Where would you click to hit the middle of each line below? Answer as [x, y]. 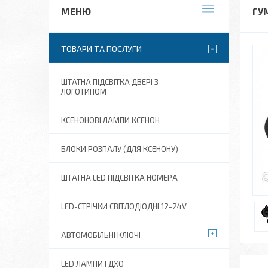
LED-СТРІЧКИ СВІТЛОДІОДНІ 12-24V [124, 206]
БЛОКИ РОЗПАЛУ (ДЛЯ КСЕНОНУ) [120, 149]
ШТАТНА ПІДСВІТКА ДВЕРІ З [110, 82]
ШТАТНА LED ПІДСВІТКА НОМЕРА [119, 178]
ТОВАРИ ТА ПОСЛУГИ [101, 49]
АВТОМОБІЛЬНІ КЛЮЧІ [101, 235]
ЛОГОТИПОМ [84, 92]
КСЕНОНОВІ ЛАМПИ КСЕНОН [110, 120]
